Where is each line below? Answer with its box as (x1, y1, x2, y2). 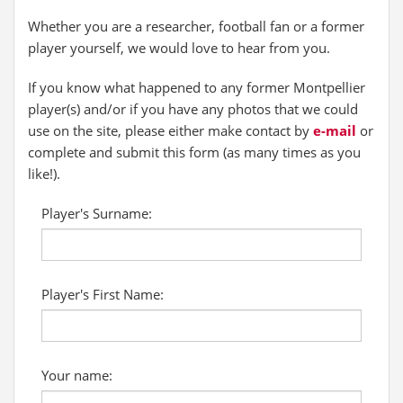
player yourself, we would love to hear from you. (28, 39, 330, 57)
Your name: (41, 366, 112, 384)
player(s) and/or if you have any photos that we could (28, 100, 358, 118)
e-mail (313, 121, 356, 139)
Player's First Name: (41, 285, 164, 303)
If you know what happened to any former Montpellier (28, 78, 365, 96)
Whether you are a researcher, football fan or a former (28, 17, 364, 35)
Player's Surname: (41, 204, 152, 222)
